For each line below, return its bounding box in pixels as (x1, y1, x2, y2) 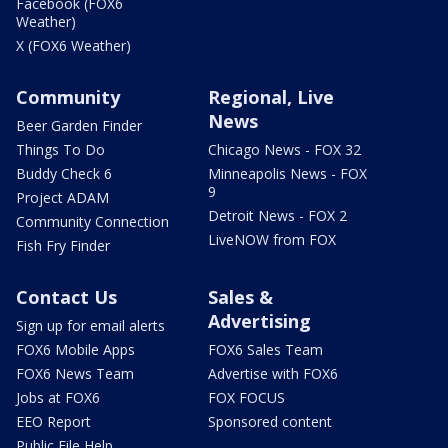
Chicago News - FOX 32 (208, 139, 361, 159)
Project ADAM (16, 187, 109, 207)
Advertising (208, 308, 311, 333)
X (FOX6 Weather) (16, 35, 131, 55)
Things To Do (16, 139, 105, 159)
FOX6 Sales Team (208, 339, 323, 359)
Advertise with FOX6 (208, 363, 338, 383)
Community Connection (16, 211, 169, 231)
